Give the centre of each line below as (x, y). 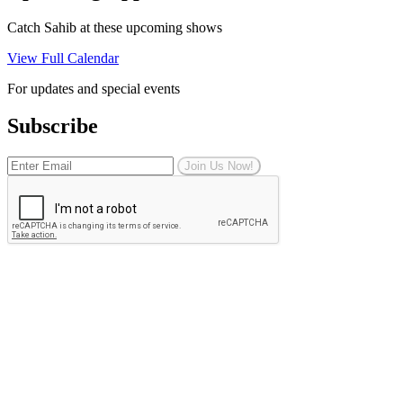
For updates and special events (94, 88)
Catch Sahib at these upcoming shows (115, 27)
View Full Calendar (63, 58)
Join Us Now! (219, 166)
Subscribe (53, 126)
